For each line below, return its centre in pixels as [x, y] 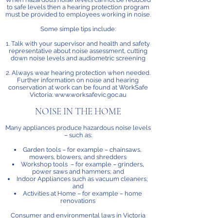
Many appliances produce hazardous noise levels [78, 128]
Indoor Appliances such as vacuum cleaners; [82, 179]
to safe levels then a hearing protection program [78, 7]
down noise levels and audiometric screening [78, 58]
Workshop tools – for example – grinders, [82, 164]
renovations [78, 201]
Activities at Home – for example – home [82, 193]
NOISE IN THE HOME [78, 111]
